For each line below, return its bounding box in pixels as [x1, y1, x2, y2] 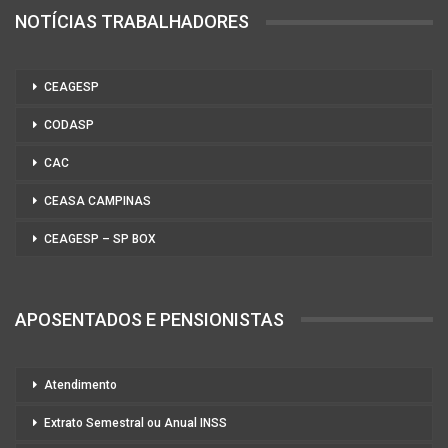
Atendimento [44, 377, 117, 392]
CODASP [44, 117, 94, 132]
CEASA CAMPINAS [44, 193, 151, 208]
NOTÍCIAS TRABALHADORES [15, 11, 249, 33]
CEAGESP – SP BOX [44, 231, 156, 246]
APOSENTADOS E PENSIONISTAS [15, 308, 284, 330]
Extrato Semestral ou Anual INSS [44, 415, 227, 430]
